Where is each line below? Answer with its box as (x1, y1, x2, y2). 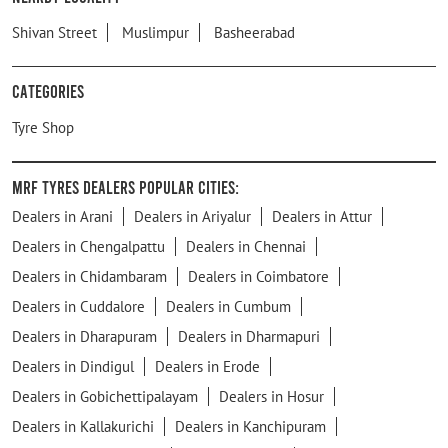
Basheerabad (214, 22, 295, 42)
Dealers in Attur (272, 206, 372, 226)
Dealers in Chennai (186, 236, 306, 256)
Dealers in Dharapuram (12, 326, 157, 346)
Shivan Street (12, 22, 97, 42)
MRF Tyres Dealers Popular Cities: (12, 175, 239, 198)
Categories (12, 79, 84, 102)
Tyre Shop (12, 117, 74, 137)
